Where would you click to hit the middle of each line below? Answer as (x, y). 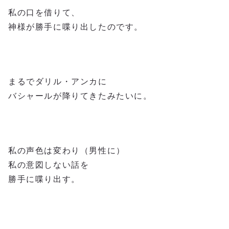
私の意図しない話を (49, 165)
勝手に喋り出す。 (44, 179)
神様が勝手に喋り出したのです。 (76, 27)
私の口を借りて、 (44, 12)
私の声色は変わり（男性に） (67, 150)
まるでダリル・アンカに (58, 81)
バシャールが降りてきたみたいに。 (80, 96)
